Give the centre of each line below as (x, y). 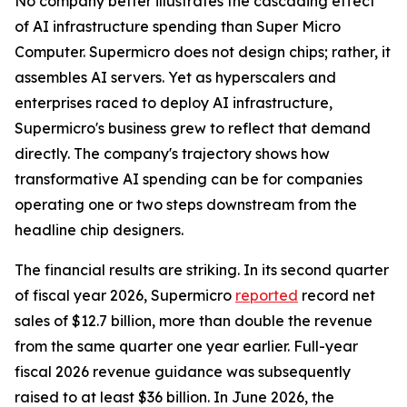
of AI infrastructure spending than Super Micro (178, 26)
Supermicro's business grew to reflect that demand (193, 128)
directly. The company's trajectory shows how (172, 154)
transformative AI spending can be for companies (189, 179)
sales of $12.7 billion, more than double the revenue (194, 321)
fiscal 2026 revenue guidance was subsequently (183, 372)
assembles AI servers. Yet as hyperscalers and (175, 77)
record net (337, 295)
